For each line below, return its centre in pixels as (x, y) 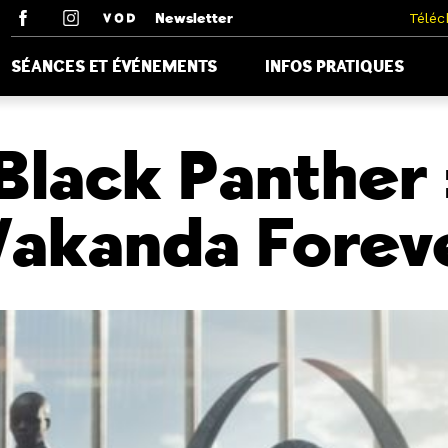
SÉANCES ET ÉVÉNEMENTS (114, 66)
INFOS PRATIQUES (334, 66)
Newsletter (194, 18)
